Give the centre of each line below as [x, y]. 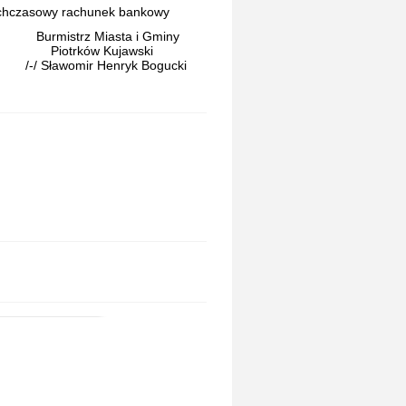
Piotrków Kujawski [89, 51]
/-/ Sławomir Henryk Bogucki [106, 66]
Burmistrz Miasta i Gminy [102, 37]
